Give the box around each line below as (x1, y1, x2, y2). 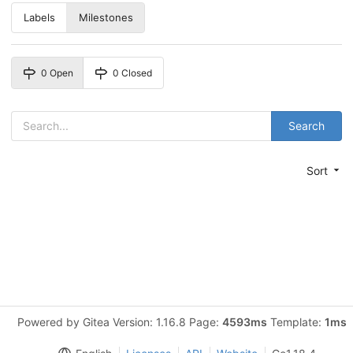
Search (288, 118, 325, 132)
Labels (23, 11, 55, 24)
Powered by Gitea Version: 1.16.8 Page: (17, 315, 222, 329)
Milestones (78, 11, 133, 24)
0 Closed (113, 66, 153, 79)
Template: (267, 315, 325, 329)
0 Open (40, 66, 73, 79)
